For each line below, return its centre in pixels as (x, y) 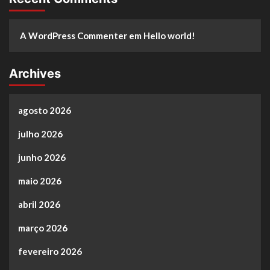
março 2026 (43, 228)
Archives (35, 74)
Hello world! (169, 36)
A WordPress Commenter (74, 36)
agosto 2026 (45, 111)
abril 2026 (39, 205)
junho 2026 (42, 158)
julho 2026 (40, 134)
